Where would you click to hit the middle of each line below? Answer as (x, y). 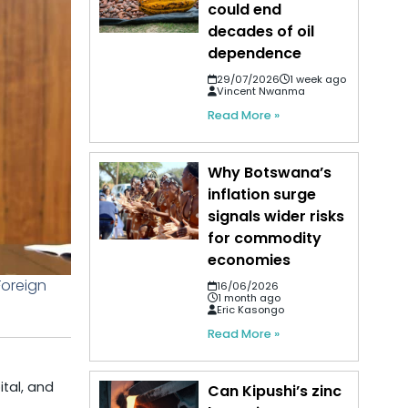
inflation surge (262, 195)
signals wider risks (276, 217)
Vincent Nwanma (261, 92)
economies (250, 260)
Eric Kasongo (251, 310)
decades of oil (261, 32)
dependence (255, 54)
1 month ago (250, 298)
